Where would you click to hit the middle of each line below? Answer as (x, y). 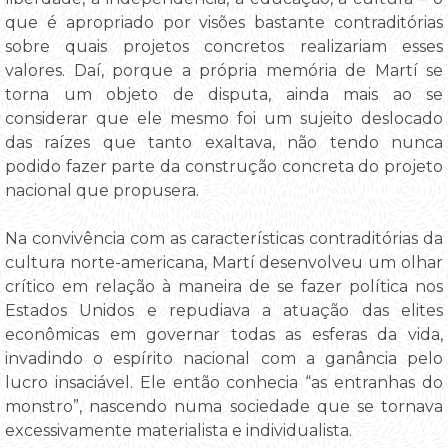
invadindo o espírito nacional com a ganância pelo (224, 359)
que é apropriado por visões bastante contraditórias (224, 23)
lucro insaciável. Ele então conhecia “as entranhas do (224, 383)
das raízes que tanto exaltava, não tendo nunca (224, 143)
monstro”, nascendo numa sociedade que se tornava (224, 407)
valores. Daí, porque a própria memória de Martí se (224, 71)
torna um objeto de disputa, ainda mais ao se (224, 95)
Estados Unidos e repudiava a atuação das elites (224, 311)
